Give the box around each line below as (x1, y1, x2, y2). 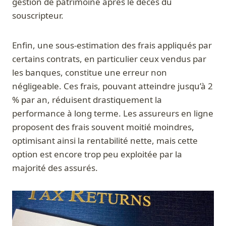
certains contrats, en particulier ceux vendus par (12, 53, 206, 65)
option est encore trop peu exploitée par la (12, 148, 182, 160)
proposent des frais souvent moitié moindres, (12, 121, 194, 133)
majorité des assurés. (12, 162, 98, 174)
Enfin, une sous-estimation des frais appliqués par (12, 39, 212, 51)
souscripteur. (12, 10, 64, 22)
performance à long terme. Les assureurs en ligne (12, 107, 213, 120)
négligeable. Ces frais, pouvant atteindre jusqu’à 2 (12, 80, 213, 92)
